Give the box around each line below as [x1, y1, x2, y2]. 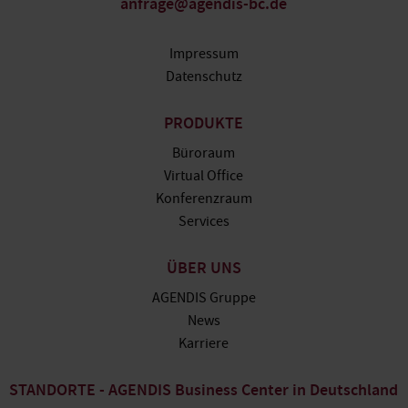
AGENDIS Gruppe [151, 289, 256, 307]
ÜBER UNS [166, 257, 241, 282]
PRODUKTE [164, 112, 244, 138]
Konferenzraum [155, 189, 252, 208]
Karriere [178, 334, 229, 352]
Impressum [168, 45, 239, 63]
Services [178, 212, 229, 230]
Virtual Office [164, 167, 244, 185]
